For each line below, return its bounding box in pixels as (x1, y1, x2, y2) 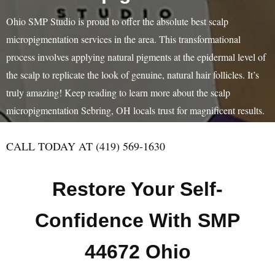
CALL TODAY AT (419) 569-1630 (6, 139, 165, 153)
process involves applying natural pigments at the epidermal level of (6, 50, 266, 63)
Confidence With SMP (35, 209, 240, 231)
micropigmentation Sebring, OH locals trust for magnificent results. (6, 104, 265, 117)
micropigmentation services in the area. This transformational (6, 33, 241, 45)
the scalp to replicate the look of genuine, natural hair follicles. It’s (6, 68, 259, 81)
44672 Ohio (84, 241, 191, 263)
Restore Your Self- (52, 178, 223, 200)
